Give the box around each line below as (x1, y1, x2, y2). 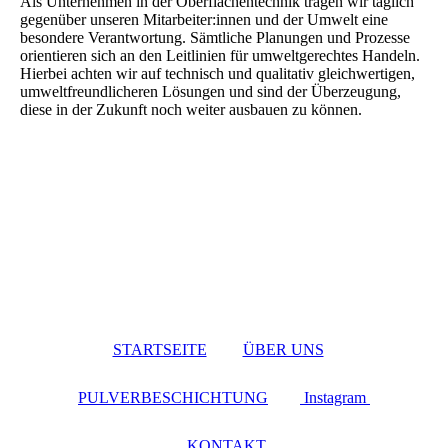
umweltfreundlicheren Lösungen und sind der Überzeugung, (20, 83, 401, 101)
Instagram (300, 389, 370, 407)
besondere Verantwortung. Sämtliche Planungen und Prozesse (20, 29, 410, 47)
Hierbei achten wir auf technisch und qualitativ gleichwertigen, (20, 65, 415, 83)
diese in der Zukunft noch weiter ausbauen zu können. (20, 101, 362, 119)
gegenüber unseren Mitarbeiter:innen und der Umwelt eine (20, 11, 388, 29)
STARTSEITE (112, 341, 207, 359)
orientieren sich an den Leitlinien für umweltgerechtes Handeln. (20, 47, 420, 65)
